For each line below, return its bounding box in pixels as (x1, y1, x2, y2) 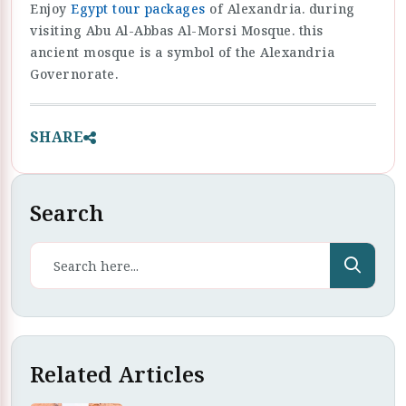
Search (30, 198, 103, 228)
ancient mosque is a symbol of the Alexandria (30, 43, 334, 62)
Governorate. (30, 65, 118, 83)
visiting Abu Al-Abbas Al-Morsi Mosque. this (30, 22, 324, 40)
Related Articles (30, 359, 205, 390)
